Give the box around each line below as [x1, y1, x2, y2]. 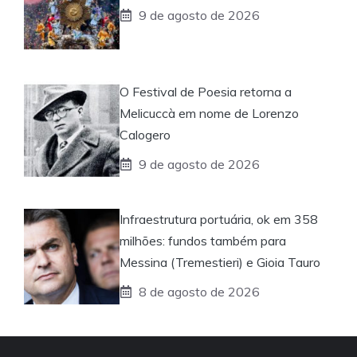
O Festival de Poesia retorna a [120, 83, 292, 100]
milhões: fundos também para [120, 232, 286, 249]
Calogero [120, 126, 171, 143]
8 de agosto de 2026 [139, 283, 260, 300]
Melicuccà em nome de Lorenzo [120, 104, 299, 121]
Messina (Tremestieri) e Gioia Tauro [120, 253, 320, 270]
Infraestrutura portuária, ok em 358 [120, 210, 318, 227]
